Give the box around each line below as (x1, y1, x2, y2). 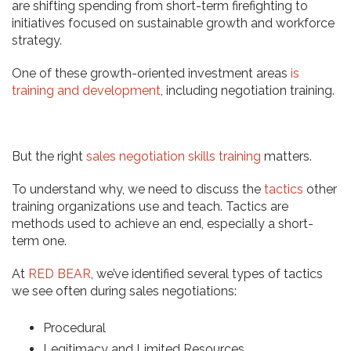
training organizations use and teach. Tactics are (12, 199, 288, 214)
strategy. (12, 33, 62, 48)
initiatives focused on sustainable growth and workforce (12, 16, 335, 31)
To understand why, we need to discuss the (12, 182, 264, 197)
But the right (12, 149, 86, 164)
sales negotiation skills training (86, 149, 261, 164)
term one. (12, 233, 67, 248)
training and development (12, 83, 161, 98)
